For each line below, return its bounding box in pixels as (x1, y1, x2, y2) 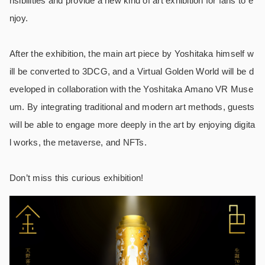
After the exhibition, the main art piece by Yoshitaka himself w (9, 48, 254, 59)
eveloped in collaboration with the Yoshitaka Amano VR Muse (9, 83, 253, 94)
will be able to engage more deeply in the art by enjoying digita (9, 119, 256, 130)
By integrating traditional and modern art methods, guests (27, 101, 255, 112)
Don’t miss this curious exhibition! (9, 172, 144, 183)
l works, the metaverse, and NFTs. (9, 137, 147, 147)
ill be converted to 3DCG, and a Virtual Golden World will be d (9, 66, 254, 76)
